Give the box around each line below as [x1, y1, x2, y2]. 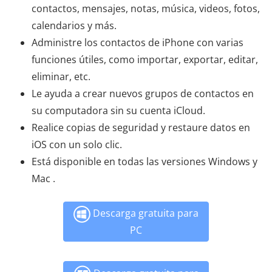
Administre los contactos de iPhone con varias [32, 35, 243, 49]
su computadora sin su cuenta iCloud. [32, 103, 205, 117]
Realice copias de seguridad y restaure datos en [32, 120, 250, 134]
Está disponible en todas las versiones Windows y [32, 154, 257, 168]
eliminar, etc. [32, 69, 90, 83]
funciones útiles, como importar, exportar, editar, [32, 52, 258, 66]
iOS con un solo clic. [32, 137, 122, 151]
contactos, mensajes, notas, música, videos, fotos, [32, 1, 260, 15]
